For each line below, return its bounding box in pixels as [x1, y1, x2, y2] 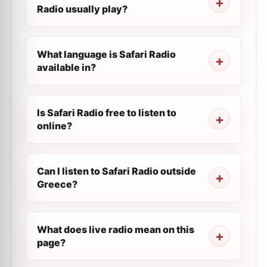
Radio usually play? [37, 3, 128, 15]
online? [37, 120, 72, 132]
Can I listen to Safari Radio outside [37, 165, 196, 177]
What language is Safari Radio [37, 48, 176, 60]
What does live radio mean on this [37, 223, 194, 235]
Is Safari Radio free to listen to [37, 107, 176, 119]
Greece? [37, 178, 77, 190]
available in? [37, 61, 96, 73]
